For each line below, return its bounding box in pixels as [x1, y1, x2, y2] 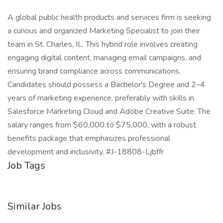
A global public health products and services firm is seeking [7, 12, 211, 23]
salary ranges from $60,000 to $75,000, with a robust [7, 119, 196, 130]
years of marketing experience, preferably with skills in [7, 93, 194, 104]
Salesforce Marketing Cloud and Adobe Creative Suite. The [7, 106, 211, 117]
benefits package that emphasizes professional [7, 133, 170, 144]
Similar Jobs [7, 200, 62, 213]
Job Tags [7, 159, 45, 172]
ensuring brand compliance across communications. [7, 66, 181, 77]
